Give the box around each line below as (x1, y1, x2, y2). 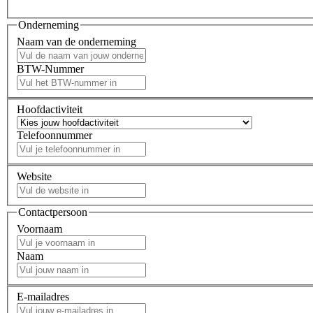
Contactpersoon (18, 205, 87, 218)
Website (17, 170, 52, 182)
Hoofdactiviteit (17, 103, 82, 116)
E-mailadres (17, 291, 69, 303)
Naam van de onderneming (17, 35, 136, 48)
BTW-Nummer (17, 62, 84, 75)
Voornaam (17, 222, 62, 235)
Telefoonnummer (17, 129, 92, 142)
